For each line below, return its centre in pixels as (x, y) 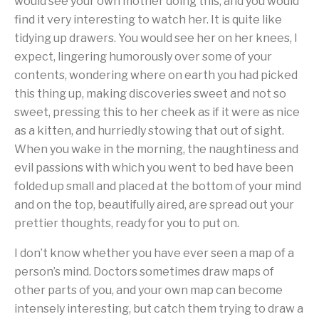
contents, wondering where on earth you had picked (156, 75)
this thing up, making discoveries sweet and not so (150, 94)
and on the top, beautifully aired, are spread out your (154, 205)
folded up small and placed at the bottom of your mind (158, 186)
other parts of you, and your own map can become (148, 290)
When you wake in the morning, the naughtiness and (156, 149)
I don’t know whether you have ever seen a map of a (154, 253)
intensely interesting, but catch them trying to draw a (159, 309)
